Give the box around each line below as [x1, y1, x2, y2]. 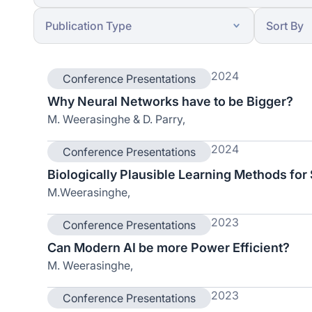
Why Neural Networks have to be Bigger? [47, 94, 293, 109]
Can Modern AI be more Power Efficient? [47, 240, 290, 255]
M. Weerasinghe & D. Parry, [47, 112, 185, 126]
